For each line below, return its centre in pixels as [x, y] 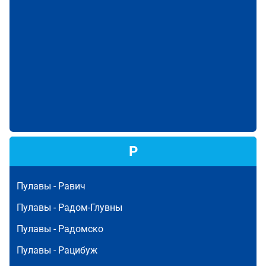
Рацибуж [78, 250]
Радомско [81, 229]
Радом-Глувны [90, 208]
